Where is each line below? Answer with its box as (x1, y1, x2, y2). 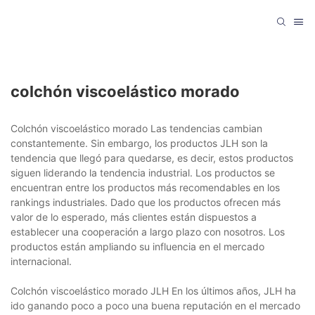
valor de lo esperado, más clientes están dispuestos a (11, 210, 257, 223)
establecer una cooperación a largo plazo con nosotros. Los (11, 225, 285, 238)
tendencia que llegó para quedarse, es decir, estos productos (11, 151, 293, 164)
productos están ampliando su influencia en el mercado (11, 240, 264, 252)
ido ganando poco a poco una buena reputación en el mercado (11, 299, 300, 311)
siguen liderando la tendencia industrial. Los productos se (11, 166, 275, 179)
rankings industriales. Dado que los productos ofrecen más (11, 195, 281, 208)
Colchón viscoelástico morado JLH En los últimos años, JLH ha (11, 284, 296, 297)
